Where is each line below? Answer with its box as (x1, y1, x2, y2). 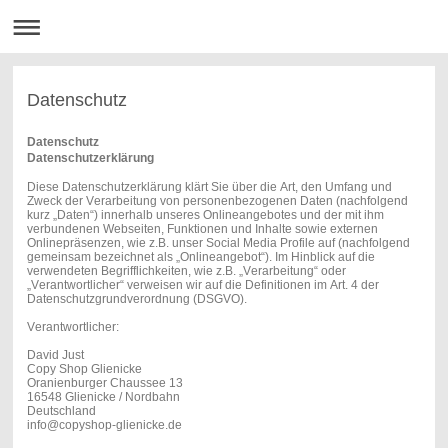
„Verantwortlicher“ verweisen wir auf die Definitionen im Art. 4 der (26, 277, 379, 292)
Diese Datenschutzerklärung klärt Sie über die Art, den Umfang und (26, 179, 392, 194)
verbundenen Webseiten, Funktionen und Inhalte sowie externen (26, 221, 378, 236)
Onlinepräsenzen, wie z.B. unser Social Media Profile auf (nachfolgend (26, 235, 410, 250)
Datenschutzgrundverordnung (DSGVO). (26, 291, 247, 306)
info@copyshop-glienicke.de (26, 417, 182, 432)
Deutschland (26, 403, 96, 418)
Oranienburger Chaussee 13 (26, 375, 183, 390)
